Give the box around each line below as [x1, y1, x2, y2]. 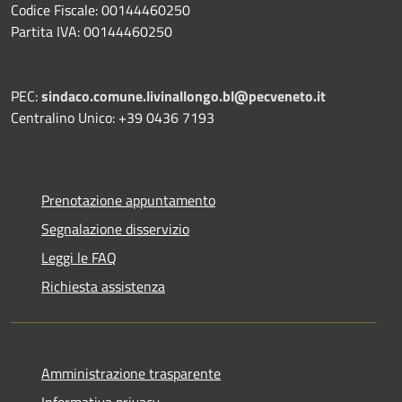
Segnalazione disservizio [41, 217, 189, 240]
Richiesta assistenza [41, 275, 165, 297]
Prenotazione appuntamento [41, 188, 215, 211]
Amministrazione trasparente [41, 362, 221, 384]
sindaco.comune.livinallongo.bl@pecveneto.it [41, 84, 326, 107]
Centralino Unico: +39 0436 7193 [11, 106, 214, 128]
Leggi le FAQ [41, 246, 117, 268]
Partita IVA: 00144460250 [11, 20, 172, 42]
